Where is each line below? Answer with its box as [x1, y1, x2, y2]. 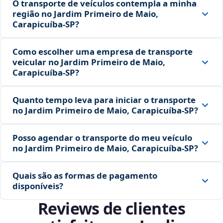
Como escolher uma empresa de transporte [12, 46, 193, 58]
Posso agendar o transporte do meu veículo [12, 132, 192, 144]
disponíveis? [12, 180, 63, 192]
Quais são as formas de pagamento [12, 170, 157, 182]
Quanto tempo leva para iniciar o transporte [12, 94, 196, 106]
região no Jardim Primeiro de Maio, [12, 8, 158, 20]
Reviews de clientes [38, 198, 185, 220]
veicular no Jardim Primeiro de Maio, [12, 56, 165, 68]
